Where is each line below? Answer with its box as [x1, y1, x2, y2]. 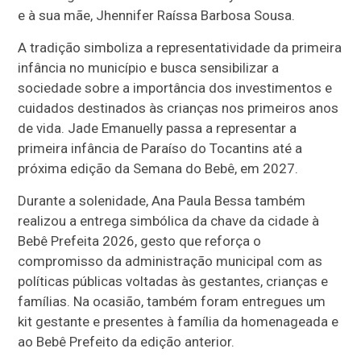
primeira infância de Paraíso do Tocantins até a [18, 139, 303, 156]
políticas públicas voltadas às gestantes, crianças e [18, 272, 329, 289]
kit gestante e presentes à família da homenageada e [18, 313, 339, 330]
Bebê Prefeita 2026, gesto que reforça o [18, 232, 262, 249]
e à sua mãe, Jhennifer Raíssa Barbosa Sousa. [18, 6, 296, 23]
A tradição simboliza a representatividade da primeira [18, 39, 342, 56]
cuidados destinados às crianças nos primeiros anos [18, 99, 339, 116]
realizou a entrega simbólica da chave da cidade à [18, 212, 320, 229]
